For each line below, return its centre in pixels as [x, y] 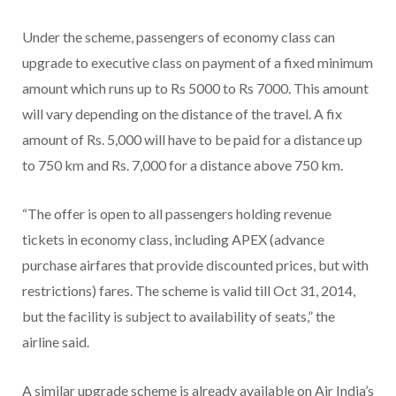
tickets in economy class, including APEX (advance [173, 239]
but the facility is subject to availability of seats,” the [179, 316]
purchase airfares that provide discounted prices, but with [195, 264]
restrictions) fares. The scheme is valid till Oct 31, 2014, [189, 290]
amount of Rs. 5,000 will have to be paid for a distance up [192, 139]
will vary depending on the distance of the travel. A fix [182, 113]
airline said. [56, 341]
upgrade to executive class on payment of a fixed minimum [198, 62]
